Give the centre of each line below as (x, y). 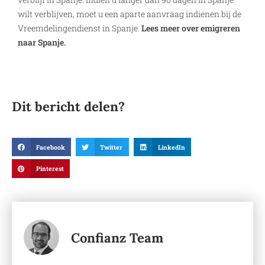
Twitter (112, 147)
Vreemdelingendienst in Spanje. (80, 28)
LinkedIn (171, 147)
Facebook (50, 147)
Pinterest (50, 169)
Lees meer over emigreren (191, 28)
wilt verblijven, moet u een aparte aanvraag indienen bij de (130, 14)
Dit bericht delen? (68, 106)
